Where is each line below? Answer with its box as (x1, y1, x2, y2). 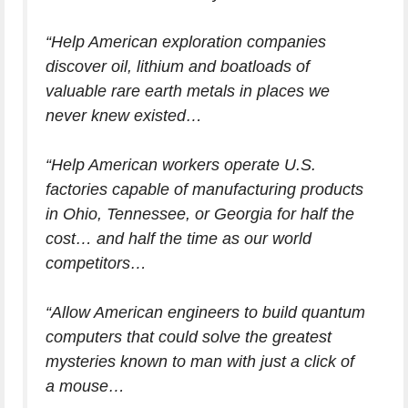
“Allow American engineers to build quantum (46, 303, 365, 322)
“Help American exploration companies (46, 33, 326, 52)
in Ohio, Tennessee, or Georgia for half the (46, 205, 354, 224)
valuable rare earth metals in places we (46, 82, 330, 101)
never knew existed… (46, 107, 202, 126)
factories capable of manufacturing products (46, 180, 363, 199)
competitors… (46, 254, 147, 273)
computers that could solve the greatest (46, 328, 331, 347)
